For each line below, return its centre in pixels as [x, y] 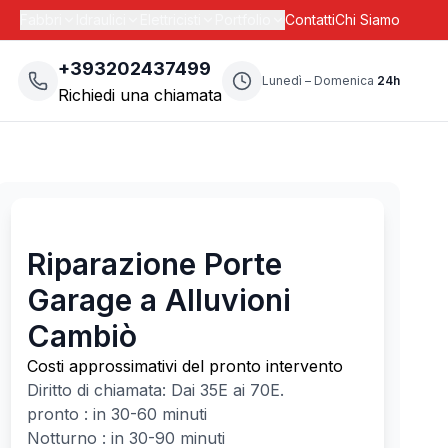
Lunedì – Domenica [318, 80]
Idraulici [101, 19]
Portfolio [243, 19]
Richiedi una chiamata [140, 95]
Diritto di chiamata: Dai [113, 390]
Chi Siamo [367, 19]
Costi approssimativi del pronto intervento [184, 366]
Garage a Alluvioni [158, 300]
